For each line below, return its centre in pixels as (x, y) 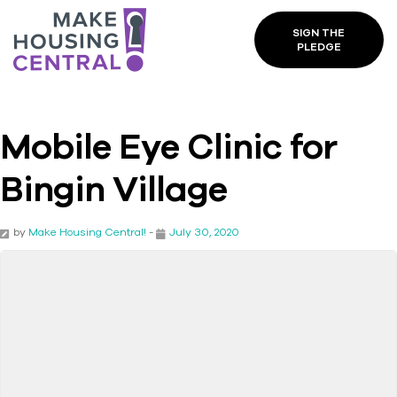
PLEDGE (319, 47)
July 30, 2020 (204, 232)
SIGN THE (319, 33)
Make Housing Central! (87, 232)
